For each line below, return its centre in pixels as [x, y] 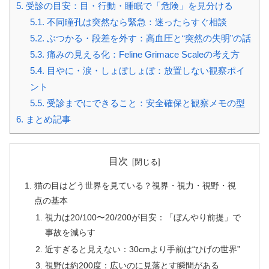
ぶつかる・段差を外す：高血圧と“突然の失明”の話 [147, 38]
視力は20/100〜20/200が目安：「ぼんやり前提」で [143, 217]
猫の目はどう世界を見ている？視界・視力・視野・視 [135, 185]
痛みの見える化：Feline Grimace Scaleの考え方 [142, 55]
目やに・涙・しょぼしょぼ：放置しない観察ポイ [144, 71]
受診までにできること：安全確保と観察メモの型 [144, 103]
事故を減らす [70, 232]
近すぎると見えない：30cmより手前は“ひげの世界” [142, 249]
